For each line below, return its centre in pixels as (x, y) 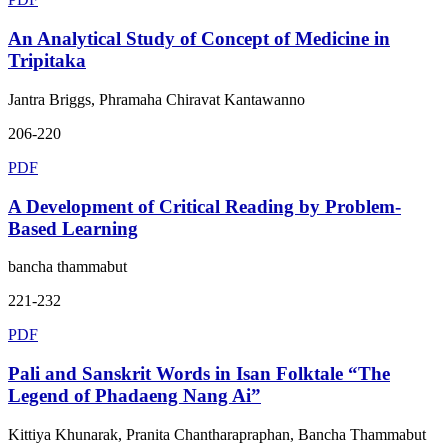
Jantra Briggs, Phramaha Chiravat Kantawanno (156, 99)
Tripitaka (47, 61)
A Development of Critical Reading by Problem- (204, 206)
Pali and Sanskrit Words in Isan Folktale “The (199, 374)
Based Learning (73, 228)
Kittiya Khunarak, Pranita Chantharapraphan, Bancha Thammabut (217, 434)
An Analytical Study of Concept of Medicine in (199, 39)
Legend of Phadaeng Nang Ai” (134, 396)
